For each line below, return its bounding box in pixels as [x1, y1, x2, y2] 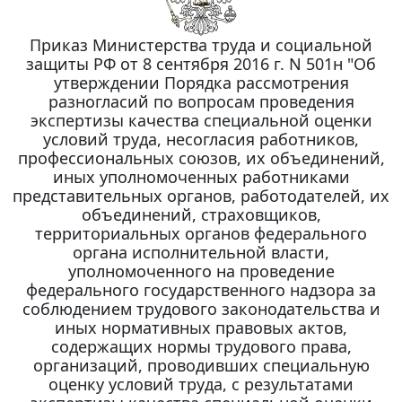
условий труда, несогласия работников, [43, 127, 359, 150]
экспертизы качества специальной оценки [30, 109, 372, 131]
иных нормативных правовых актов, [55, 316, 347, 338]
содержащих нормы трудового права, [50, 335, 352, 357]
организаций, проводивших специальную [32, 354, 370, 376]
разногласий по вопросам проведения [48, 90, 354, 112]
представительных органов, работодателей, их [13, 184, 389, 206]
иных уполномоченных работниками [52, 165, 350, 188]
